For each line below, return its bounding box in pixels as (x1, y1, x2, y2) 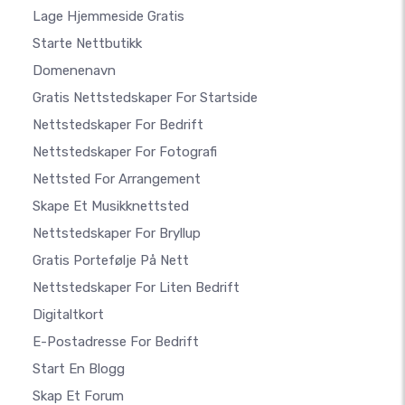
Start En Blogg (33, 361, 125, 378)
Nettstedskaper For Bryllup (33, 225, 201, 242)
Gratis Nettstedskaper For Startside (33, 89, 258, 107)
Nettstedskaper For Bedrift (33, 117, 203, 134)
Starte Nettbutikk (33, 35, 142, 52)
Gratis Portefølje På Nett (33, 252, 189, 269)
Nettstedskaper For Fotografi (33, 144, 217, 161)
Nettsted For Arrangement (33, 171, 201, 188)
